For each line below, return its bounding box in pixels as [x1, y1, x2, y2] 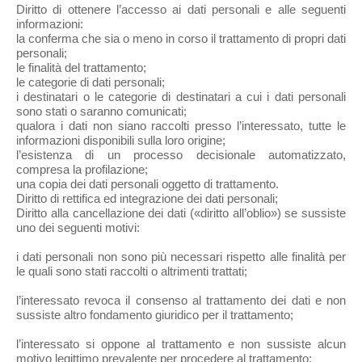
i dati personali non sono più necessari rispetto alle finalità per [16, 250, 346, 264]
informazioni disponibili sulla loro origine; [16, 133, 225, 148]
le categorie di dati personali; [16, 75, 165, 90]
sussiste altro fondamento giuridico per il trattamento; [16, 308, 293, 322]
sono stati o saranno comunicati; [16, 104, 187, 119]
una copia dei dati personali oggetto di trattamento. [16, 177, 279, 192]
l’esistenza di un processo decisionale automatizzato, [16, 148, 346, 162]
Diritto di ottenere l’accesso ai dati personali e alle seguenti [16, 2, 346, 17]
